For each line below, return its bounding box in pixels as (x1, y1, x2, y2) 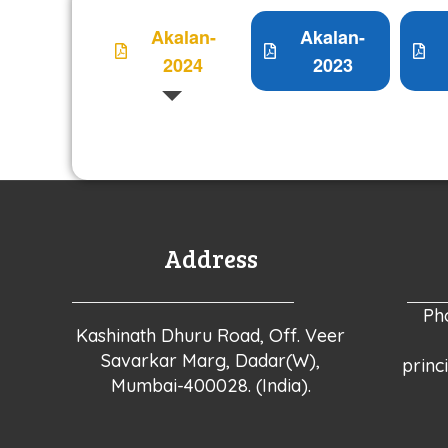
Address (163, 241, 258, 275)
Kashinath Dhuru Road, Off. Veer (76, 324, 346, 347)
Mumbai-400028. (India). (110, 374, 311, 397)
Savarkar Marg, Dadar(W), (101, 349, 321, 372)
